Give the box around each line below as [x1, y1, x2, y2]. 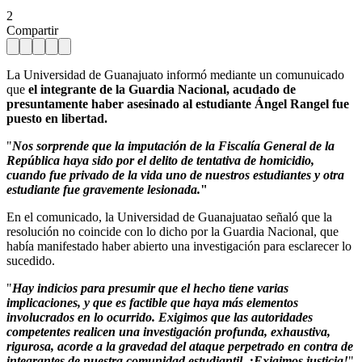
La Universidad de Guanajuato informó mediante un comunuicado [6, 67, 344, 82]
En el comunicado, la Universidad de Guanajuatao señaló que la [6, 209, 332, 224]
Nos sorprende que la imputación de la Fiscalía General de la [12, 138, 335, 153]
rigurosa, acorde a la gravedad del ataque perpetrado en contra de [6, 339, 353, 353]
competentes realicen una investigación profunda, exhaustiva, [6, 324, 330, 339]
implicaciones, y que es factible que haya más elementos [6, 295, 298, 309]
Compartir [6, 23, 58, 37]
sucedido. [6, 253, 55, 267]
